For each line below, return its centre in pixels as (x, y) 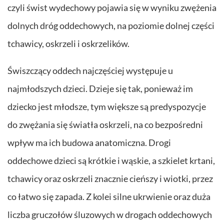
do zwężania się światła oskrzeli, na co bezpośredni (105, 124)
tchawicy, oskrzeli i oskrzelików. (68, 43)
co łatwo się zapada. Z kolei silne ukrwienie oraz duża (109, 196)
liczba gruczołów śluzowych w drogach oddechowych (110, 214)
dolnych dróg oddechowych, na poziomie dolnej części (111, 25)
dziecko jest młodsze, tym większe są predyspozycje (107, 106)
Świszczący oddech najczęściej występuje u (90, 70)
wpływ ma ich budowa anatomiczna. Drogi (89, 142)
